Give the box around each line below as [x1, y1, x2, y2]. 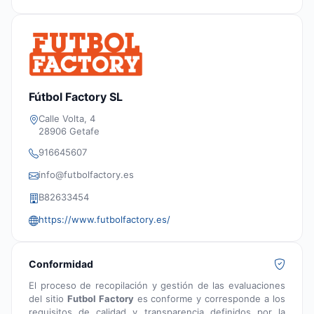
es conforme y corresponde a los [133, 293, 286, 305]
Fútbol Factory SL [29, 90, 123, 104]
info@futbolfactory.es [39, 169, 134, 181]
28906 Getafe [39, 125, 100, 137]
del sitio [29, 293, 67, 305]
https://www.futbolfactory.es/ [39, 214, 170, 226]
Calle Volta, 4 [39, 113, 95, 125]
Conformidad [29, 258, 93, 271]
